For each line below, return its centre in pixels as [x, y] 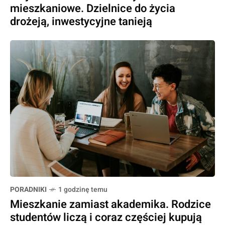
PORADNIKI [28, 189]
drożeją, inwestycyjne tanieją [81, 21]
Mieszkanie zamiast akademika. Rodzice [110, 204]
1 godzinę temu [83, 189]
